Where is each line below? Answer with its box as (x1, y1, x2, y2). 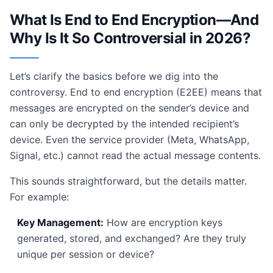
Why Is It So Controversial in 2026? (10, 29, 250, 47)
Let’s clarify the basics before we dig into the (10, 70, 218, 82)
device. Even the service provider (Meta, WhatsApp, (10, 133, 249, 146)
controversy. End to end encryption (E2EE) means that (10, 86, 262, 98)
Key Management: (17, 216, 104, 229)
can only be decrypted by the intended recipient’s (10, 118, 239, 130)
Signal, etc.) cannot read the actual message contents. (10, 149, 261, 161)
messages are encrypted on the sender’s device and (10, 102, 249, 114)
